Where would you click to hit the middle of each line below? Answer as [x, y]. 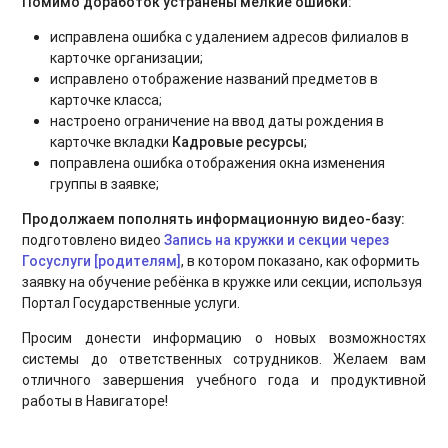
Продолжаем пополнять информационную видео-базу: [214, 218]
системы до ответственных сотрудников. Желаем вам [224, 358]
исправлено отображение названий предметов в [214, 78]
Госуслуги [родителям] [102, 260]
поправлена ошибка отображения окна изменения [218, 162]
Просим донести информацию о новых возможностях [224, 337]
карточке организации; [127, 57]
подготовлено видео [93, 239]
